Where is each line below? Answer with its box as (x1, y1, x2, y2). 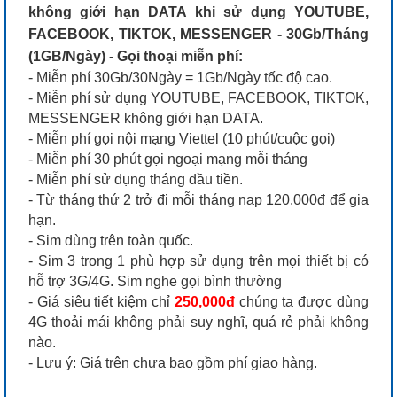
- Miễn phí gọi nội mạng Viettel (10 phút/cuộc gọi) (28, 130, 335, 146)
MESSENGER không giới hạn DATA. (28, 110, 263, 126)
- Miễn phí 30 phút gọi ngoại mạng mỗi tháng (28, 151, 307, 167)
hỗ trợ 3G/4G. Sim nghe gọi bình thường (28, 273, 282, 289)
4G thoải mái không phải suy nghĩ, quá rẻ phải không (28, 314, 369, 330)
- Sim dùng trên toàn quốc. (28, 232, 193, 248)
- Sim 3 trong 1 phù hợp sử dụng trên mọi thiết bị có (28, 253, 369, 269)
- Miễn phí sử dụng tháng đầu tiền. (28, 171, 243, 187)
